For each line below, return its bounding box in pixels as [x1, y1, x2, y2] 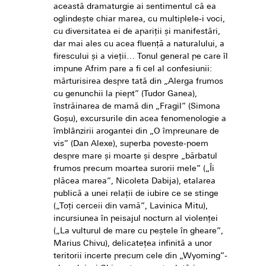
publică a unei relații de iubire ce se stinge [53, 189, 218, 199]
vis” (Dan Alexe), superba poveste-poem [53, 140, 208, 149]
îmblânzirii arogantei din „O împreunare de [53, 127, 219, 137]
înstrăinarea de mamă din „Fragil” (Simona [53, 102, 220, 112]
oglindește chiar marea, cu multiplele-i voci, [53, 15, 225, 24]
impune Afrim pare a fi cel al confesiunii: [53, 65, 212, 74]
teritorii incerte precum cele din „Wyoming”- [53, 252, 227, 261]
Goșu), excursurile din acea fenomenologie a [53, 115, 226, 124]
